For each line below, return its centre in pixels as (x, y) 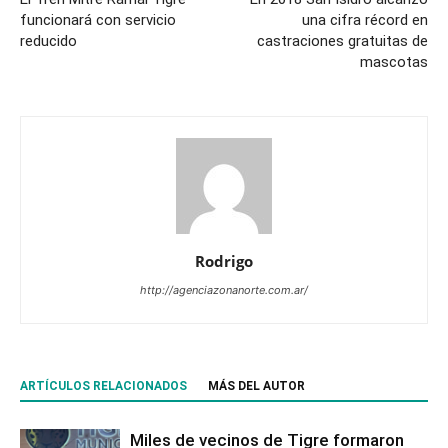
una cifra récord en (365, 20)
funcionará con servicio (98, 20)
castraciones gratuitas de (342, 41)
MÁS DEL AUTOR (256, 386)
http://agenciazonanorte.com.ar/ (224, 290)
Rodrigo (224, 261)
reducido (48, 41)
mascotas (394, 62)
